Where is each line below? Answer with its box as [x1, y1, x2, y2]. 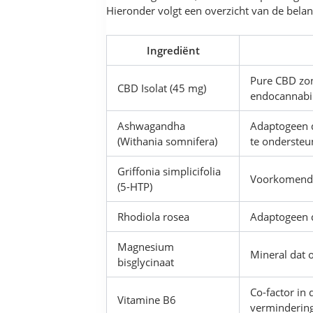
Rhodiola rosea [117, 209, 190, 224]
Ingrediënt [146, 43, 200, 57]
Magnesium [117, 239, 175, 254]
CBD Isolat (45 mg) [117, 80, 207, 95]
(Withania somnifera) [117, 133, 218, 148]
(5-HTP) [117, 179, 153, 194]
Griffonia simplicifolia [117, 163, 221, 178]
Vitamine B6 [117, 292, 177, 307]
